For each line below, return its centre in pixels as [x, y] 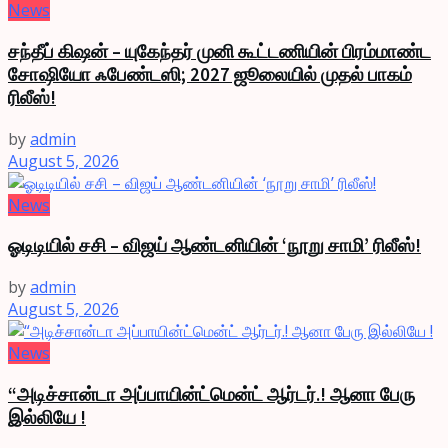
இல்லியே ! [47, 417]
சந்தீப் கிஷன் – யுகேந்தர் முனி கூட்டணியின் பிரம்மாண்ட [219, 51]
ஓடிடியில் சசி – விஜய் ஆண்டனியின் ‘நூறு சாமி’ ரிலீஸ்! [214, 246]
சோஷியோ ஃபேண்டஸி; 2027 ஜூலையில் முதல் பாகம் [210, 74]
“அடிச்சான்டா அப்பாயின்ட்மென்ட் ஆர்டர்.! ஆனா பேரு [211, 394]
